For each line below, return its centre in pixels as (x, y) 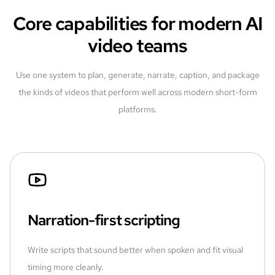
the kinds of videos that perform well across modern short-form (137, 92)
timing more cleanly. (66, 267)
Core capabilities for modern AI (137, 23)
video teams (137, 45)
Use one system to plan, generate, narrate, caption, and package (137, 75)
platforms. (137, 109)
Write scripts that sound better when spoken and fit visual (135, 250)
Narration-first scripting (104, 220)
